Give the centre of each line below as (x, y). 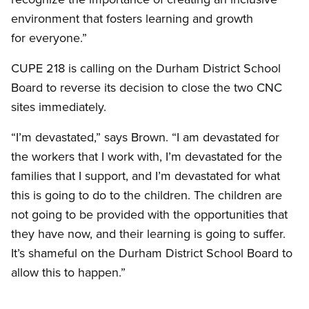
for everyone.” (51, 38)
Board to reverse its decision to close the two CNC (147, 88)
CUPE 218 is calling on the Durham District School (146, 68)
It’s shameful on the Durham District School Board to (152, 253)
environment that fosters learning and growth (132, 19)
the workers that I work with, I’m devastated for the (147, 157)
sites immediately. (62, 107)
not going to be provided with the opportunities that (149, 215)
